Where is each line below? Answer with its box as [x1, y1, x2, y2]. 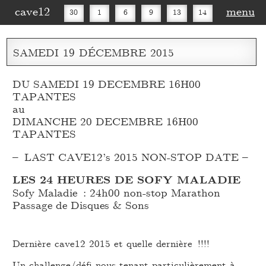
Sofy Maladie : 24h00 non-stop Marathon [12, 185, 221, 200]
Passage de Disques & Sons [12, 197, 150, 213]
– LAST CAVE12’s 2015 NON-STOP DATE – [12, 148, 249, 164]
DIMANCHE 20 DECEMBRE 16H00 [12, 113, 199, 129]
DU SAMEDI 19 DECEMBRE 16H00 [12, 76, 201, 91]
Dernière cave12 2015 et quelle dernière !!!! [12, 236, 210, 250]
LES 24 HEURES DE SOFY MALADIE [12, 172, 241, 188]
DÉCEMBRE [79, 45, 147, 59]
